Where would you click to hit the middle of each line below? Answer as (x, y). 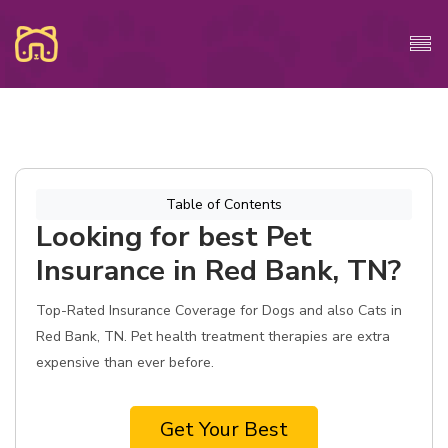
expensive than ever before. (125, 362)
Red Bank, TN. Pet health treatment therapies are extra (213, 336)
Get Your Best (224, 429)
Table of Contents (224, 204)
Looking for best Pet (174, 236)
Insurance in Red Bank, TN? (218, 270)
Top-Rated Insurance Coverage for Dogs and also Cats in (219, 310)
